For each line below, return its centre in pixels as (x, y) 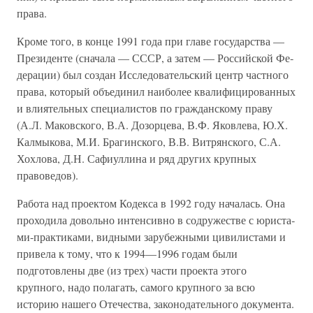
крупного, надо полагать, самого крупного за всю (136, 287)
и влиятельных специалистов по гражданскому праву (145, 108)
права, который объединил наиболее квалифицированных (156, 91)
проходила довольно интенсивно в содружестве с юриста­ (156, 220)
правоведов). (48, 175)
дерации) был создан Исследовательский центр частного (153, 74)
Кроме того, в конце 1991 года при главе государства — (151, 41)
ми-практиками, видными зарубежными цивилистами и (151, 236)
